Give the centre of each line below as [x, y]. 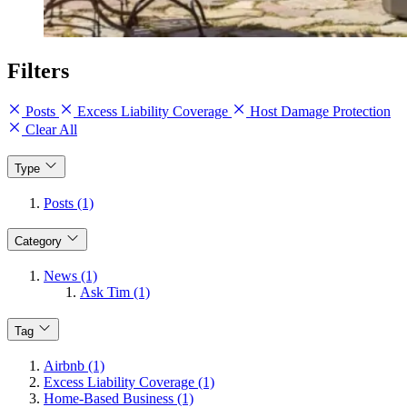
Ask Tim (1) [115, 293]
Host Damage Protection [318, 112]
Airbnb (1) [74, 365]
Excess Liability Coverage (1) [129, 382]
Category [38, 242]
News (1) [70, 276]
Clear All [50, 130]
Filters [38, 71]
